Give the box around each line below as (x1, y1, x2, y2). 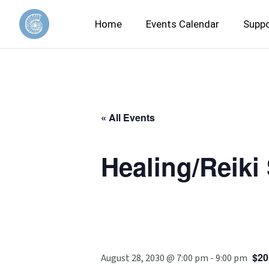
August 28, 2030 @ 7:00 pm (101, 252, 208, 265)
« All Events (101, 110, 155, 124)
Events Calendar (146, 17, 219, 30)
